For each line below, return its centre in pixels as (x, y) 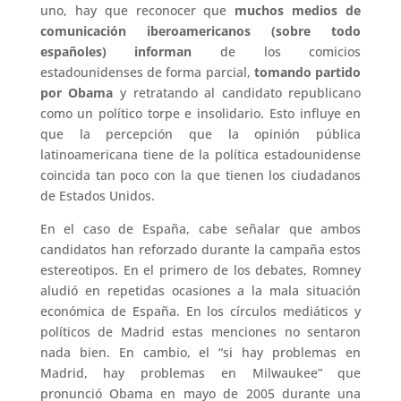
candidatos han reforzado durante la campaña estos (200, 249)
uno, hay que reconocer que (137, 10)
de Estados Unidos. (97, 196)
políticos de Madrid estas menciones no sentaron (200, 332)
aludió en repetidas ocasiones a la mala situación (200, 290)
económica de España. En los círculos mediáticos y (200, 311)
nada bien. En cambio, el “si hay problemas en (200, 352)
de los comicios (277, 51)
